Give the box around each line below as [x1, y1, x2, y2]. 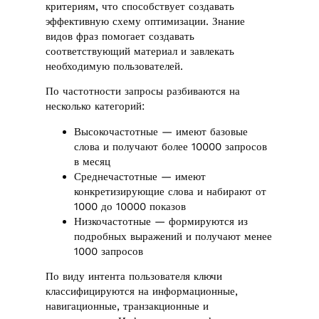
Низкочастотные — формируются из [74, 214, 249, 228]
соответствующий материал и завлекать [46, 44, 235, 58]
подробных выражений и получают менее [74, 229, 273, 243]
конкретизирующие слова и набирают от [74, 184, 267, 198]
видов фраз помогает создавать [46, 29, 195, 43]
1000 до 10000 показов [74, 199, 187, 213]
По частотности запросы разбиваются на [46, 85, 241, 98]
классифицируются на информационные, [46, 285, 239, 298]
